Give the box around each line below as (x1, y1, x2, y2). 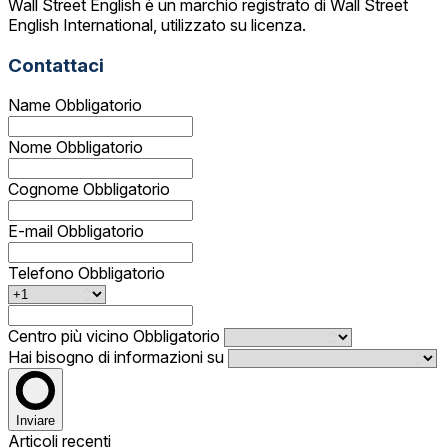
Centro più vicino (8, 326, 133, 347)
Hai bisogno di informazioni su (8, 347, 228, 368)
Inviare (16, 413, 55, 429)
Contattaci (8, 53, 104, 77)
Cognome (8, 179, 83, 200)
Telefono (8, 263, 78, 284)
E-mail (8, 221, 57, 242)
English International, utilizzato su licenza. (8, 14, 306, 35)
